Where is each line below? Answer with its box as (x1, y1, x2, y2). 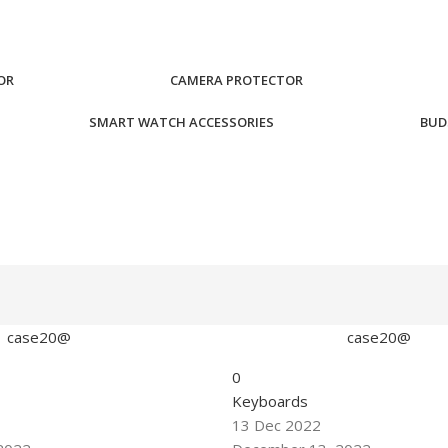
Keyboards (232, 390, 309, 411)
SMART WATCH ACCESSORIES (89, 113, 274, 132)
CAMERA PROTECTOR (170, 71, 303, 90)
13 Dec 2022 (232, 414, 322, 435)
